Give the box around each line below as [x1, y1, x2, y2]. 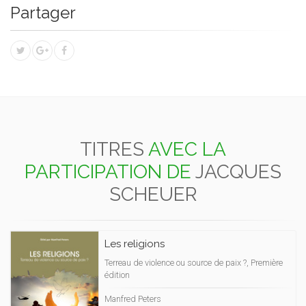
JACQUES [195, 161, 281, 183]
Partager [10, 3, 76, 23]
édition [105, 270, 130, 280]
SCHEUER [109, 183, 197, 206]
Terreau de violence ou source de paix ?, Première [105, 258, 283, 268]
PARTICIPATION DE [25, 161, 191, 183]
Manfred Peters [105, 294, 161, 304]
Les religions [105, 238, 167, 250]
